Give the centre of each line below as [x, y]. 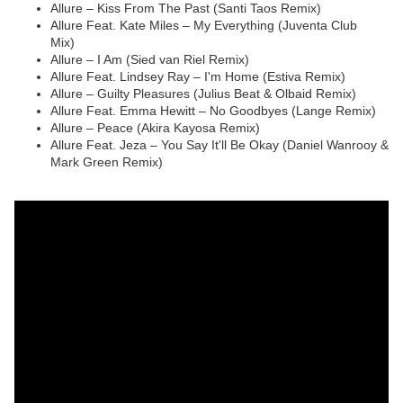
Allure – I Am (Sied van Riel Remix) [150, 60]
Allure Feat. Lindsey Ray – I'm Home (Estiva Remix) [203, 77]
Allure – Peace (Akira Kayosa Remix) [155, 128]
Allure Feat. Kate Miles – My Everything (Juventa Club [204, 26]
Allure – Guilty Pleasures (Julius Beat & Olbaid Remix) [209, 94]
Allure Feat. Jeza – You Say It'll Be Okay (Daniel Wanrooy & [219, 145]
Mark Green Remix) [107, 162]
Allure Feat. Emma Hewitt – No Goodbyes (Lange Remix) [213, 111]
